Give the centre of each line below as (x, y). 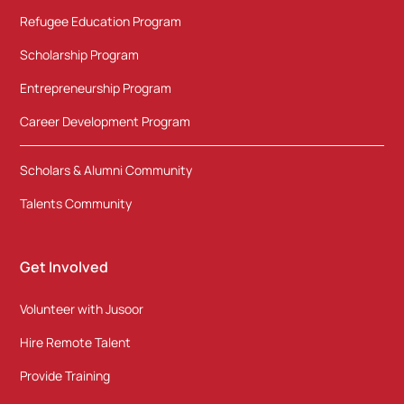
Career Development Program (106, 122)
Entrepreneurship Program (96, 88)
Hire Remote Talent (76, 343)
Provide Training (65, 376)
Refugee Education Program (101, 22)
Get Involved (64, 267)
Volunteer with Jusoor (82, 309)
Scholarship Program (80, 55)
